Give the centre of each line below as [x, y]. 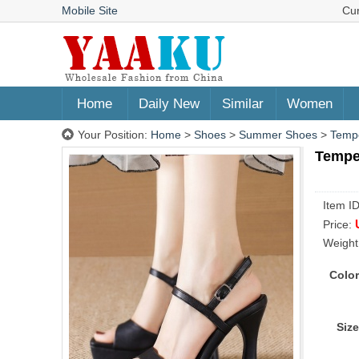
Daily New [169, 104]
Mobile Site [90, 10]
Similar [243, 104]
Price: [339, 224]
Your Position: [114, 135]
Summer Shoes [278, 135]
